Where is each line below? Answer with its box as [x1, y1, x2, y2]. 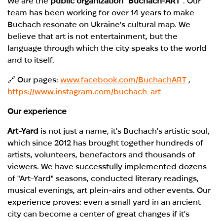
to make [163, 8, 195, 17]
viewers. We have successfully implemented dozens [7, 162, 207, 171]
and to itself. [7, 55, 55, 64]
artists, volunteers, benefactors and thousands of [7, 150, 196, 159]
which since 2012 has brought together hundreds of [7, 138, 204, 147]
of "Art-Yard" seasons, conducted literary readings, [7, 174, 199, 183]
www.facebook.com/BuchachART [60, 75, 187, 84]
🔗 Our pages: [7, 75, 61, 84]
